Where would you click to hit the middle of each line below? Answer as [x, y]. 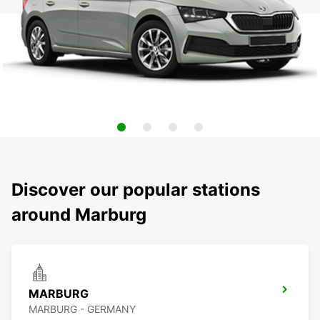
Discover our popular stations [136, 190]
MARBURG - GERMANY [82, 309]
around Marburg [79, 215]
